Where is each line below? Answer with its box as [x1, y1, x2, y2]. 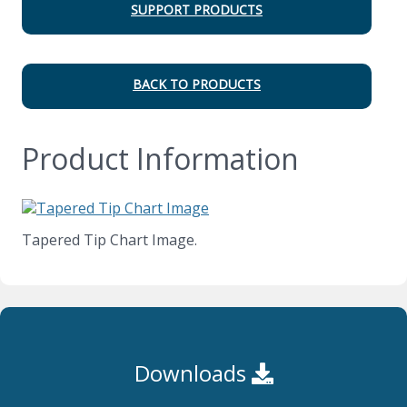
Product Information [22, 138, 299, 178]
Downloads [134, 358, 252, 389]
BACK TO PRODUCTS [133, 75, 261, 94]
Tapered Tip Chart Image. [22, 230, 197, 251]
